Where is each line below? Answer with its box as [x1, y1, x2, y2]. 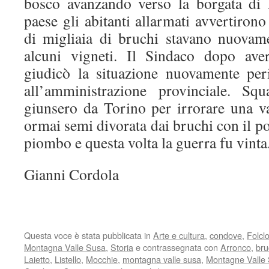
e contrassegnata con [133, 241, 220, 253]
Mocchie [86, 253, 118, 265]
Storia [110, 241, 133, 253]
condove [210, 229, 242, 241]
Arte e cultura [153, 229, 205, 241]
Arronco [220, 241, 251, 253]
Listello [55, 253, 81, 265]
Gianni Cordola [24, 164, 119, 184]
